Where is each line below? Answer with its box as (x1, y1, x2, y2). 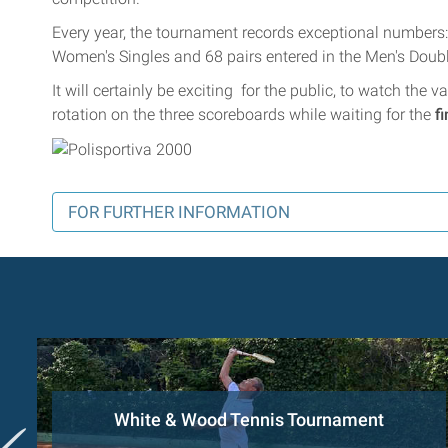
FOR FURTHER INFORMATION (68, 202, 290, 222)
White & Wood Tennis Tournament (114, 410, 384, 431)
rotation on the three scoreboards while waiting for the (52, 104, 435, 124)
